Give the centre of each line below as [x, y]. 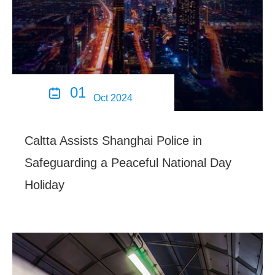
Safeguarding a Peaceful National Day [128, 163]
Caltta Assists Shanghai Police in [113, 141]
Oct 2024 [113, 98]
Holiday [45, 185]
